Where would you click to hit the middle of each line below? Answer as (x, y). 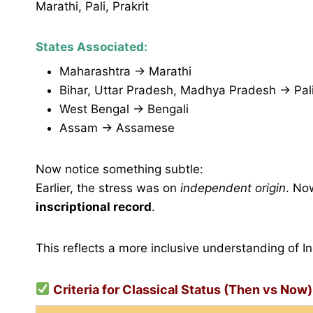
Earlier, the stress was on (108, 188)
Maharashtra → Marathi (125, 71)
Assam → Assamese (117, 128)
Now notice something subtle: (119, 169)
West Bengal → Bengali (124, 109)
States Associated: (92, 47)
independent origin (233, 188)
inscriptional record (94, 206)
